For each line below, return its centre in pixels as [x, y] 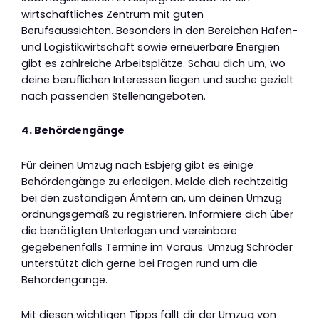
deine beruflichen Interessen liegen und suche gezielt [157, 79]
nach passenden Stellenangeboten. [114, 96]
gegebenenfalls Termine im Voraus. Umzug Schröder [157, 247]
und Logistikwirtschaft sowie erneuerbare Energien [151, 47]
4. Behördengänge [73, 131]
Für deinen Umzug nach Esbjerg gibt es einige [137, 165]
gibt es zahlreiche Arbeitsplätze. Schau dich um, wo [153, 63]
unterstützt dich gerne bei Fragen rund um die [140, 263]
